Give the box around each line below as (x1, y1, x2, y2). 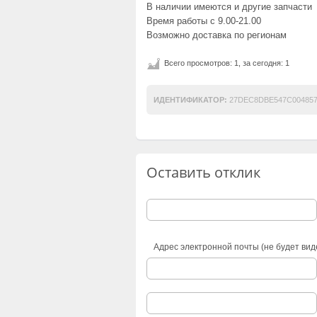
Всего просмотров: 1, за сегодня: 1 (164, 58, 289, 67)
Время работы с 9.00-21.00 (146, 15, 261, 26)
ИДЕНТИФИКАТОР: (154, 95, 227, 104)
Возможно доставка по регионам (146, 29, 287, 40)
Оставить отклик (146, 162, 260, 182)
